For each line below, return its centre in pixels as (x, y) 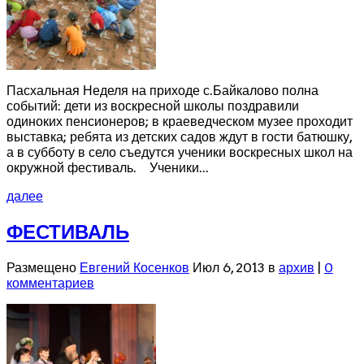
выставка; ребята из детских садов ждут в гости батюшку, (179, 136)
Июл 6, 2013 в (234, 268)
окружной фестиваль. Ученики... (108, 167)
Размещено (43, 268)
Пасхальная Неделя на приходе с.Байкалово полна (162, 90)
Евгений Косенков (134, 268)
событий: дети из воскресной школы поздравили (153, 106)
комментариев (50, 284)
